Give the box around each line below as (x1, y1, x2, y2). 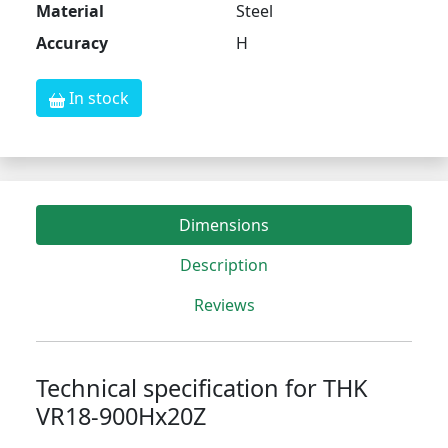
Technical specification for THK (36, 372, 368, 405)
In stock (65, 87, 129, 110)
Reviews (193, 294, 255, 317)
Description (180, 254, 268, 277)
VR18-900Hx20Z (36, 400, 206, 433)
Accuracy (36, 32, 108, 55)
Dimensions (179, 214, 269, 237)
